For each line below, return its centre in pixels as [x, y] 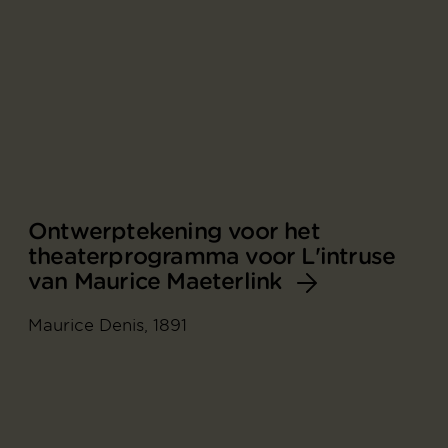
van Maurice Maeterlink [155, 280]
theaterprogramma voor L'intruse [212, 255]
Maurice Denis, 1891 [107, 324]
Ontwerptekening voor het [174, 230]
